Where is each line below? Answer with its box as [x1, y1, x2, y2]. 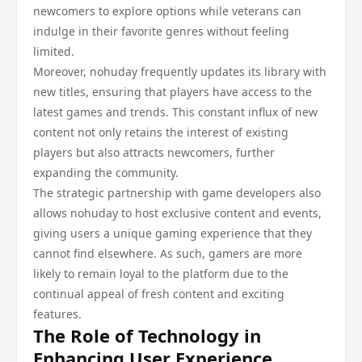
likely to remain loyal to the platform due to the [33, 266, 288, 281]
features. [33, 306, 82, 322]
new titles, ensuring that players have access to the [33, 84, 312, 99]
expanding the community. [33, 165, 179, 180]
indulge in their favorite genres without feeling [33, 23, 289, 39]
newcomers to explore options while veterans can [33, 3, 301, 19]
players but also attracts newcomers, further [33, 145, 275, 160]
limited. [33, 44, 74, 59]
